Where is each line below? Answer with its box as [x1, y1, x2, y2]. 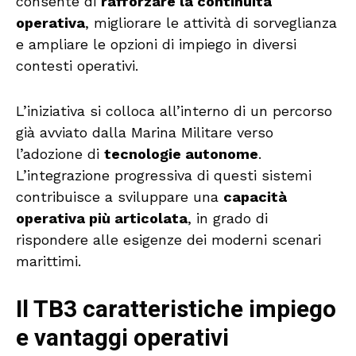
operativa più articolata [16, 210, 188, 226]
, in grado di [188, 210, 268, 226]
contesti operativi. [16, 57, 138, 74]
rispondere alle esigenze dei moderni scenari [16, 231, 321, 248]
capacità [223, 188, 287, 205]
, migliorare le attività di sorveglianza [85, 14, 337, 31]
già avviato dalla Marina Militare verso [16, 124, 273, 141]
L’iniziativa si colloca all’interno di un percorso [16, 103, 332, 119]
